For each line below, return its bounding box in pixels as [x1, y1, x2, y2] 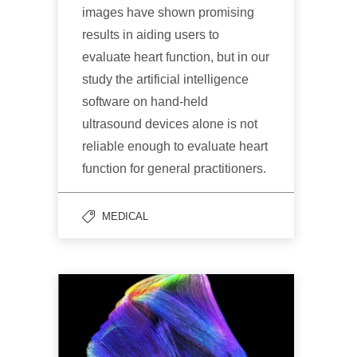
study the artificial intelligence [82, 73, 249, 87]
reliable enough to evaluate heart [82, 139, 268, 154]
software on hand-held [82, 95, 208, 109]
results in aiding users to [82, 28, 219, 42]
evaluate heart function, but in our [82, 50, 269, 65]
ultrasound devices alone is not [82, 117, 257, 131]
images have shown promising [82, 6, 254, 20]
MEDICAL [102, 210, 148, 223]
